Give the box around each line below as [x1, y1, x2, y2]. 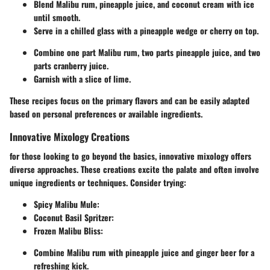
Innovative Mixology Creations [10, 129, 130, 145]
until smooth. [34, 11, 80, 24]
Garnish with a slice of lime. [34, 72, 131, 86]
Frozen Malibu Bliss [34, 224, 101, 237]
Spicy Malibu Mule [34, 197, 97, 210]
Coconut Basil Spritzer [34, 210, 111, 224]
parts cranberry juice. [34, 59, 108, 72]
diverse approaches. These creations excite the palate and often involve [10, 162, 259, 175]
